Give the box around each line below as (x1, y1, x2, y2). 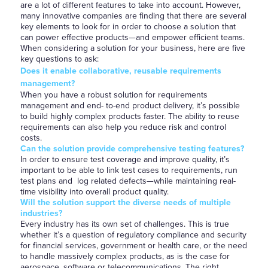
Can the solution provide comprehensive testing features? (20, 144, 244, 154)
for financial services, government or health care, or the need (20, 240, 247, 251)
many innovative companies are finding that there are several (20, 11, 246, 21)
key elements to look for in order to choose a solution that (20, 22, 236, 32)
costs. (20, 133, 42, 143)
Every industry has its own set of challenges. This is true (20, 219, 229, 229)
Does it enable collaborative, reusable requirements (20, 66, 221, 76)
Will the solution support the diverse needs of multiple (20, 197, 231, 208)
